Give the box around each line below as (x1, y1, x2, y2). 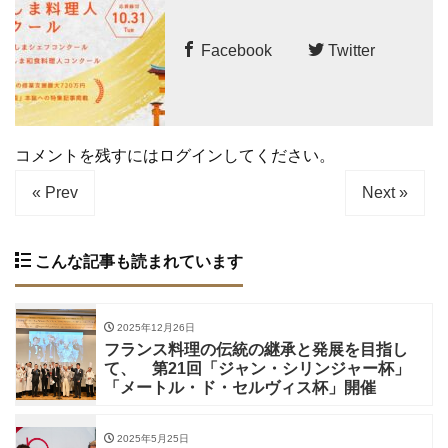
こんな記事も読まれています (31, 252, 243, 270)
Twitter (324, 41, 375, 59)
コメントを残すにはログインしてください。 (15, 146, 335, 164)
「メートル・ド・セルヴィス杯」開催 (104, 378, 376, 396)
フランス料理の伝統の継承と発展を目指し (104, 340, 408, 358)
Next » (362, 183, 408, 201)
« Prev (32, 183, 78, 201)
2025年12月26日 (114, 321, 195, 333)
